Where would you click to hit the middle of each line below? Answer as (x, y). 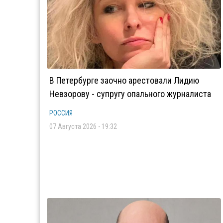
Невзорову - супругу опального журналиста (130, 94)
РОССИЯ (61, 113)
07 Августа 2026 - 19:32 (83, 126)
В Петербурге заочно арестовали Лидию (124, 80)
